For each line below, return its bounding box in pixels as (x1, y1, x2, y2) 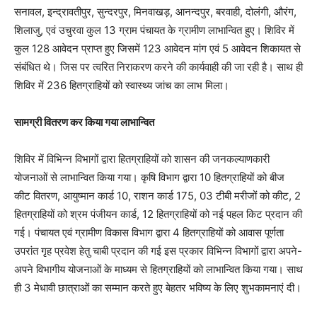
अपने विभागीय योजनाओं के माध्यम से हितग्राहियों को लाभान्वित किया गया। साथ (14, 262, 303, 276)
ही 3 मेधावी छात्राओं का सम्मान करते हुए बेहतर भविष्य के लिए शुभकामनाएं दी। (14, 280, 301, 294)
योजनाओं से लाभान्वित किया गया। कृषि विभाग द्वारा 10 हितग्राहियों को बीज (14, 170, 284, 184)
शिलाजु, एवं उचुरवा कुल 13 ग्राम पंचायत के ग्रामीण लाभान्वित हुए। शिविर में (14, 23, 294, 37)
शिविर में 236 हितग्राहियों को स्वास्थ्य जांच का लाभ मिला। (14, 78, 255, 92)
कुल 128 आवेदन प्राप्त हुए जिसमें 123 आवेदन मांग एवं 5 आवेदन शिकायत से (14, 41, 301, 55)
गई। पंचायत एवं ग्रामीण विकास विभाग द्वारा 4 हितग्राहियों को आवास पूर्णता (14, 225, 284, 239)
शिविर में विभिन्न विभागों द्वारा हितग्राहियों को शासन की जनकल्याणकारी (14, 151, 270, 166)
